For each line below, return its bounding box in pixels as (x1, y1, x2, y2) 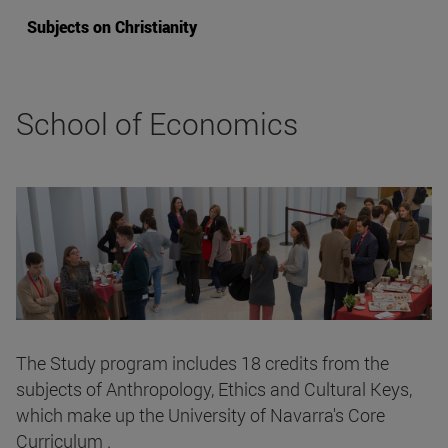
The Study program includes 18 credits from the (16, 350, 389, 375)
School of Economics (16, 104, 298, 144)
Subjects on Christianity (27, 16, 197, 38)
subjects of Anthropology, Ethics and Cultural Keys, (16, 376, 412, 401)
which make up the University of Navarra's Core (16, 402, 385, 427)
